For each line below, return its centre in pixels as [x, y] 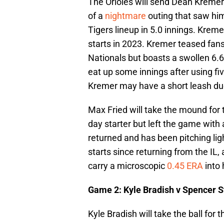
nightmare [125, 16]
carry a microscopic [127, 166]
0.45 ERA [185, 166]
